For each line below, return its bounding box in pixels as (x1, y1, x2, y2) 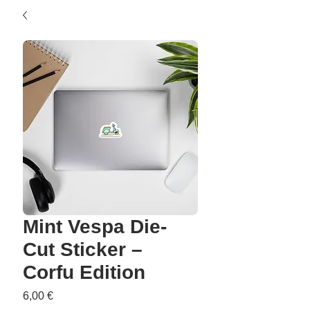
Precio (53, 289, 84, 301)
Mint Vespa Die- (23, 216, 167, 237)
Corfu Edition (23, 262, 145, 283)
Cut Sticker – (23, 239, 143, 260)
